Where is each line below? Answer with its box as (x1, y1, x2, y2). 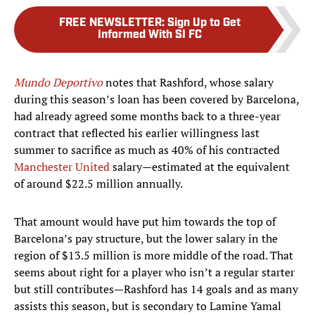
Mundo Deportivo (14, 75, 105, 91)
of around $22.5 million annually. (14, 176, 183, 192)
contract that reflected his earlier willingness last (14, 125, 259, 141)
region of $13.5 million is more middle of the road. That (14, 247, 293, 264)
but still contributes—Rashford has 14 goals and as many (14, 281, 298, 297)
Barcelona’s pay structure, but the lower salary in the (14, 231, 278, 247)
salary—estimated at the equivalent (110, 159, 290, 175)
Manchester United (14, 159, 110, 175)
